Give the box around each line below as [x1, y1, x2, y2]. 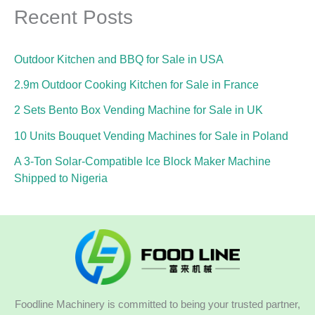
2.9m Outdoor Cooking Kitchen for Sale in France [14, 78, 259, 91]
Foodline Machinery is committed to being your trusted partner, [15, 299, 300, 311]
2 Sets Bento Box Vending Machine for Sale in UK [14, 103, 263, 117]
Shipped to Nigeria [14, 172, 108, 185]
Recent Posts [14, 6, 133, 29]
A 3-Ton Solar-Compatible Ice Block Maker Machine [14, 155, 271, 168]
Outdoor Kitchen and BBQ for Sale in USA [14, 52, 224, 65]
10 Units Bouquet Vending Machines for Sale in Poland [14, 129, 288, 142]
